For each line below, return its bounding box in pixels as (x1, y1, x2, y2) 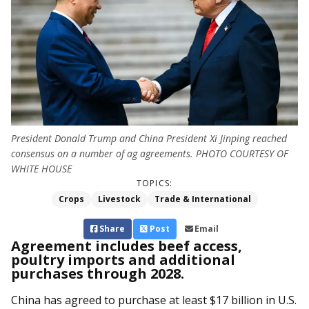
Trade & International (154, 193, 251, 206)
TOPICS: (136, 177, 173, 190)
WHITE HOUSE (11, 162, 72, 176)
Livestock (97, 193, 141, 206)
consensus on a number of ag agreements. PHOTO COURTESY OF (11, 147, 288, 161)
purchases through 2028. (11, 264, 184, 283)
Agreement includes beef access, (11, 237, 242, 256)
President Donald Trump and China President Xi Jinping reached (11, 132, 287, 146)
